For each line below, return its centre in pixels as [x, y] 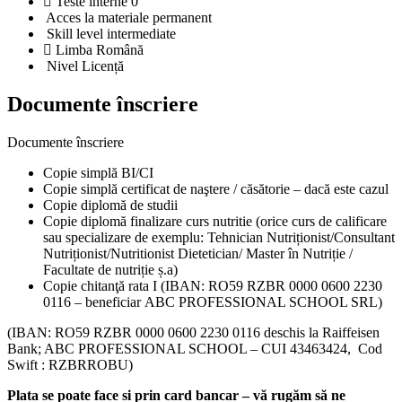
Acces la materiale [97, 18]
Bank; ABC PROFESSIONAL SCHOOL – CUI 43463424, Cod [195, 348]
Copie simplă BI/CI [98, 172]
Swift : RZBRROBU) [70, 364]
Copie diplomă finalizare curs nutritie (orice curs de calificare [215, 221]
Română [120, 50]
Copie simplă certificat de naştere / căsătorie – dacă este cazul [216, 188]
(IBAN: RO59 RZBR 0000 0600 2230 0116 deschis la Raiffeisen [193, 332]
